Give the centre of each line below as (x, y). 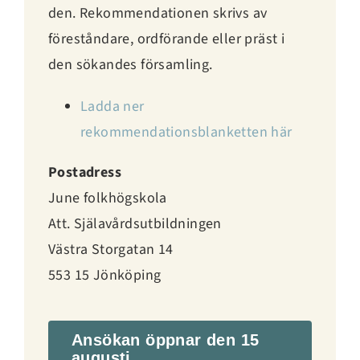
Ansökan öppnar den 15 (165, 340)
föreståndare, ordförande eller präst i (166, 39)
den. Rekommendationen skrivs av (157, 13)
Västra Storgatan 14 (110, 249)
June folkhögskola (107, 198)
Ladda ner (112, 106)
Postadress (84, 172)
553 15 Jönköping (104, 275)
